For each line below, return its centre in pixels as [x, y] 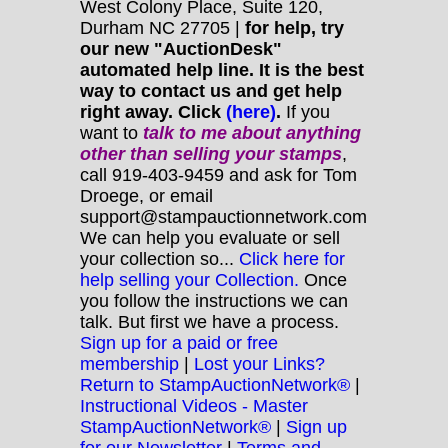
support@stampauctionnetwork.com [223, 216]
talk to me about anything [252, 132]
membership [129, 363]
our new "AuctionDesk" [181, 48]
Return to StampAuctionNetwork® [215, 384]
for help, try [294, 27]
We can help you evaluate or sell [210, 237]
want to [111, 132]
